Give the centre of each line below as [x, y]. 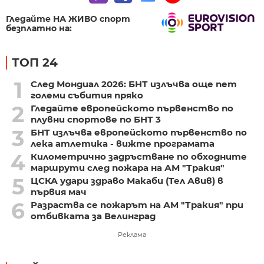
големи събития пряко [87, 95]
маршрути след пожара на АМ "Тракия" [127, 168]
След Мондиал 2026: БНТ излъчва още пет [133, 84]
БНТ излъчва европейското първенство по [138, 133]
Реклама [132, 235]
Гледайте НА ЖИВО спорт [68, 19]
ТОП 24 [35, 63]
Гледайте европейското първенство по [132, 108]
